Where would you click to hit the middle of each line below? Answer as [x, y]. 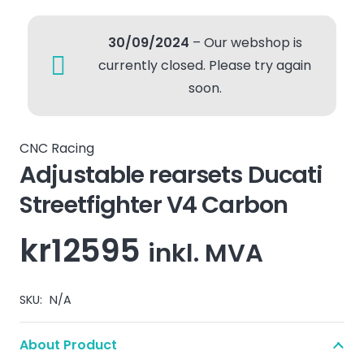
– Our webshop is [245, 43]
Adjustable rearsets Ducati [171, 175]
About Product [68, 345]
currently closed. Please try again [205, 65]
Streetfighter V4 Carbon [154, 205]
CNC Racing [57, 148]
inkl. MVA [206, 253]
